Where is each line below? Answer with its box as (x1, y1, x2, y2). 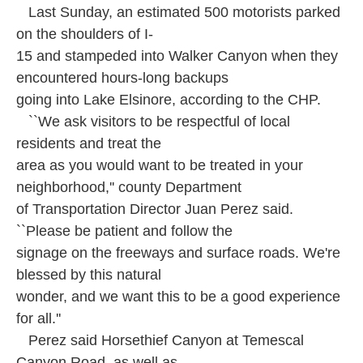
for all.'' (16, 310, 61, 327)
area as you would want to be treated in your (16, 157, 303, 173)
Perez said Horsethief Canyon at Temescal (16, 332, 304, 348)
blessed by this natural (16, 267, 161, 283)
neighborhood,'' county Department (16, 179, 241, 195)
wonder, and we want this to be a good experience (16, 288, 340, 305)
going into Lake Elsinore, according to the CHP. (16, 92, 321, 108)
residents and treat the (16, 135, 161, 152)
